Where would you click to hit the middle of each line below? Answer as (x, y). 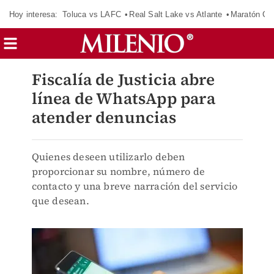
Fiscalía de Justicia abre (123, 80)
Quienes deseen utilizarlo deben (108, 157)
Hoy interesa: (34, 14)
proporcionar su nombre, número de (118, 171)
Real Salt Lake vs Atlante (176, 14)
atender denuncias (104, 117)
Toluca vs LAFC (92, 14)
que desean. (60, 201)
